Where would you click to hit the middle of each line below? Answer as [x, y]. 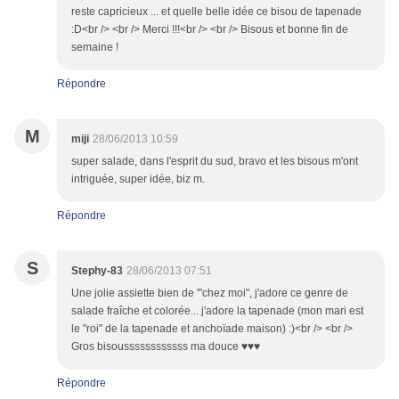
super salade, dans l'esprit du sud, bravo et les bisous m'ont [215, 162]
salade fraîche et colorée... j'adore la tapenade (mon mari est [217, 311]
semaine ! [95, 48]
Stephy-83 [97, 271]
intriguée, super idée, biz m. [138, 179]
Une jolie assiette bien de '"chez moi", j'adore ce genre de [210, 293]
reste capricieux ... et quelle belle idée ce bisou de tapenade [216, 12]
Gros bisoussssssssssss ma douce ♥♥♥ [166, 347]
